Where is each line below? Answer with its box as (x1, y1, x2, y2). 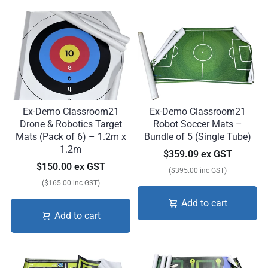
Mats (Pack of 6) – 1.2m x (15, 130, 126, 142)
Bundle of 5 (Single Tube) (144, 130, 251, 142)
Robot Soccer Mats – (153, 118, 242, 130)
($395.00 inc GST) (168, 166, 227, 175)
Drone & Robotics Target (19, 118, 122, 130)
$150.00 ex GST (36, 160, 105, 172)
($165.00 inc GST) (41, 178, 100, 188)
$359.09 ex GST (163, 148, 232, 160)
